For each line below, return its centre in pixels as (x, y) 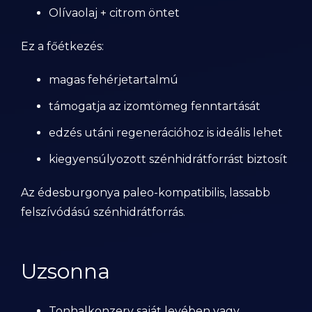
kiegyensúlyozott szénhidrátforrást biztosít (168, 159)
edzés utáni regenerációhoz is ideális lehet (166, 133)
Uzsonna (65, 271)
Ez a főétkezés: (62, 46)
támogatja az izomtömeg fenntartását (155, 106)
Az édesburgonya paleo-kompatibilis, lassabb (146, 193)
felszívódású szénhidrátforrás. (103, 212)
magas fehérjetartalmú (114, 80)
